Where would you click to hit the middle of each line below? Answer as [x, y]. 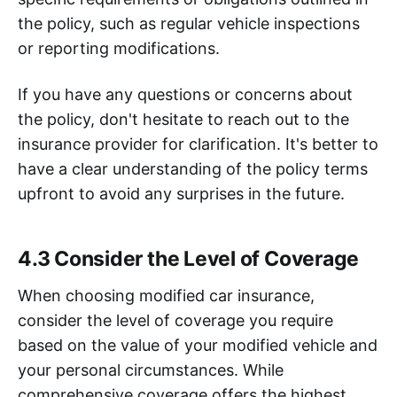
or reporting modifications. [119, 48]
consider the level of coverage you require [175, 320]
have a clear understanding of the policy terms [193, 168]
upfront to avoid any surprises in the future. [181, 193]
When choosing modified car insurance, [166, 295]
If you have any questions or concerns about [185, 94]
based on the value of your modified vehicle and [198, 345]
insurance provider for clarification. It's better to [198, 144]
